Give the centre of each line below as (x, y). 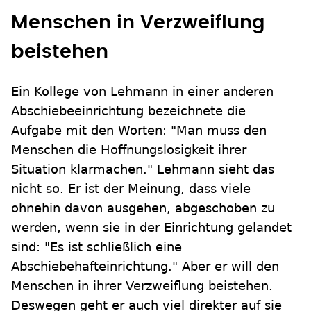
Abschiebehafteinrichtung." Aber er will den (145, 267)
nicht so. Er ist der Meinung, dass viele (131, 189)
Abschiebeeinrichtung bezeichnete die (128, 111)
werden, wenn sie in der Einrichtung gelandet (151, 228)
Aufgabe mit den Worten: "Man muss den (139, 131)
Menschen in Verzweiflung (138, 23)
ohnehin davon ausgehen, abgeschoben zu (143, 208)
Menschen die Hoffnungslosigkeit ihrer (129, 150)
